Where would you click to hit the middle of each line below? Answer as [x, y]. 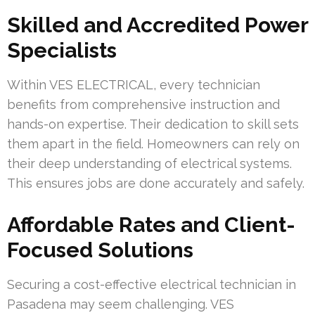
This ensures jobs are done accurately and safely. [156, 183]
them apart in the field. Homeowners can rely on [153, 143]
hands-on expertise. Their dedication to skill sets [153, 124]
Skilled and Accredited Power [157, 25]
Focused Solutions [100, 250]
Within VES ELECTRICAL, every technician [134, 84]
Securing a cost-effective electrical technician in [152, 284]
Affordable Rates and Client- [151, 224]
